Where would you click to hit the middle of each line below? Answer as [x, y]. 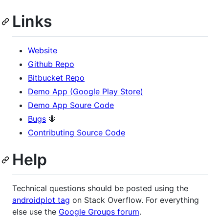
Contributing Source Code [77, 132]
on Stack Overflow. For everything [134, 200]
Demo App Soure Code [71, 105]
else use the [35, 212]
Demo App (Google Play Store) [86, 91]
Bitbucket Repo [56, 77]
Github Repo [51, 64]
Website [43, 50]
